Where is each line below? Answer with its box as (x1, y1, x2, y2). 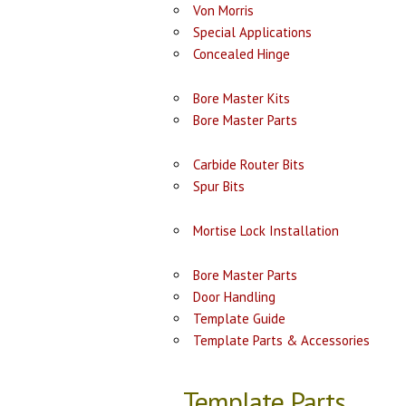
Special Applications (193, 24, 312, 41)
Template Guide (193, 310, 285, 327)
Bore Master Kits (193, 90, 290, 107)
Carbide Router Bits (193, 156, 304, 173)
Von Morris (193, 2, 254, 19)
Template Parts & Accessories (193, 332, 370, 349)
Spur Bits (193, 178, 245, 195)
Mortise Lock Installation (193, 222, 339, 239)
